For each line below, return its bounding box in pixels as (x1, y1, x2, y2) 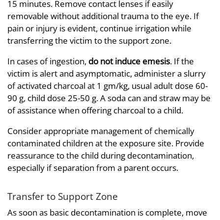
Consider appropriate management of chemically (7, 125, 194, 137)
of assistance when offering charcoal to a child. (7, 104, 183, 116)
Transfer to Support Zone (7, 190, 118, 202)
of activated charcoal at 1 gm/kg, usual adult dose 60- (7, 80, 208, 91)
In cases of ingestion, (7, 55, 88, 67)
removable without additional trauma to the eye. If (7, 10, 199, 22)
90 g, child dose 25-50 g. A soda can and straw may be (7, 92, 211, 104)
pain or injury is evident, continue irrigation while (7, 22, 192, 34)
